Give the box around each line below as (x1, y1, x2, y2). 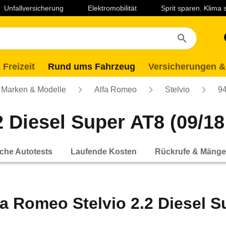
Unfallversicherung (4, 4, 64, 12)
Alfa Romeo (94, 85, 137, 94)
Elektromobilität (88, 4, 137, 12)
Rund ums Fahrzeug (48, 62, 135, 72)
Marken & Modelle (1, 85, 66, 94)
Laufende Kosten (71, 147, 137, 156)
